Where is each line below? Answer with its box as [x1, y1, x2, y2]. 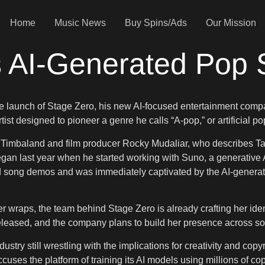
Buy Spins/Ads [124, 17, 187, 28]
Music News [54, 17, 106, 28]
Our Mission [205, 17, 256, 28]
